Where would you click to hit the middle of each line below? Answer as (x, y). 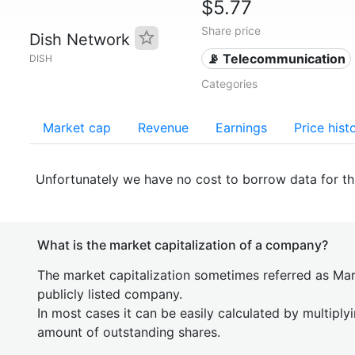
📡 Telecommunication (277, 59)
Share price (231, 31)
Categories (229, 84)
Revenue (163, 128)
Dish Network (82, 40)
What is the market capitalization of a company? (183, 245)
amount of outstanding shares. (129, 332)
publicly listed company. (110, 294)
